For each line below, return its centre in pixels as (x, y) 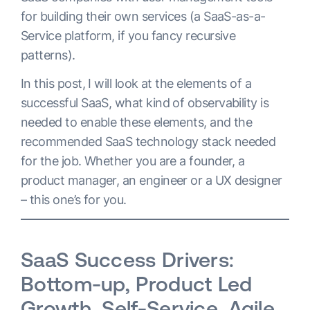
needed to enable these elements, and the (137, 122)
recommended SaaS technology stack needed (148, 142)
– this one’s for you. (74, 200)
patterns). (48, 55)
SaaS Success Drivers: (128, 260)
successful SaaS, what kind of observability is (145, 103)
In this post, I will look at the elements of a (136, 84)
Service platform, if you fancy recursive (128, 36)
